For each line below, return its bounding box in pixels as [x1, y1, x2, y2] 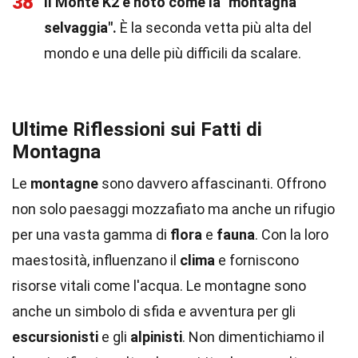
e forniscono [215, 252, 299, 268]
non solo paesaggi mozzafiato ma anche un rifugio [12, 201, 335, 217]
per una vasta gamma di [12, 226, 170, 243]
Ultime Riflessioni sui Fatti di [12, 118, 262, 141]
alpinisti [130, 328, 182, 345]
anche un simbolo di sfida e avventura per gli [12, 303, 296, 320]
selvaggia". [44, 19, 117, 36]
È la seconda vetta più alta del [117, 19, 312, 36]
